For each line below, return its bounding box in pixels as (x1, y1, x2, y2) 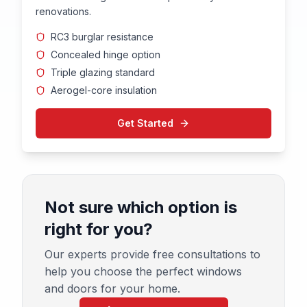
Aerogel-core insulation (51, 84, 157, 96)
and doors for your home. (45, 282, 180, 295)
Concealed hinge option (51, 49, 160, 60)
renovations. (36, 5, 91, 17)
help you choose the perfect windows (45, 265, 242, 278)
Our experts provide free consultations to (45, 247, 260, 261)
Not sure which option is (45, 197, 237, 217)
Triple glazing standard (51, 66, 155, 78)
